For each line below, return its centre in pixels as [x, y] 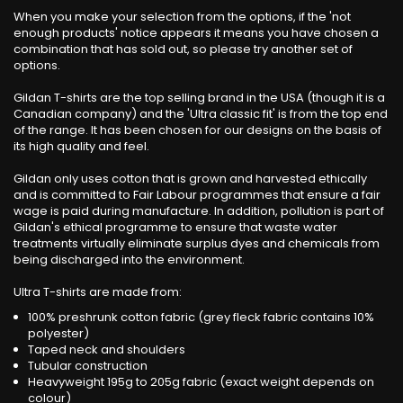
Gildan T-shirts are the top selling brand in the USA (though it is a [199, 97]
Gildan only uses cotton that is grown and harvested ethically [190, 178]
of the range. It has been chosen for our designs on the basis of [197, 130]
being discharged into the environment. [129, 259]
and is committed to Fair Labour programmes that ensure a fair [197, 194]
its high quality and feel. [81, 146]
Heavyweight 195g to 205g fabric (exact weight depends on [201, 381]
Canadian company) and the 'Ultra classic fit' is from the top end [201, 113]
